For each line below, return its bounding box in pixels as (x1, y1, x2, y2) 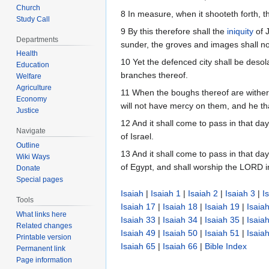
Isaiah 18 (163, 202, 198, 212)
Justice (16, 106, 40, 115)
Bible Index (205, 241, 247, 252)
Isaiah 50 (163, 228, 198, 238)
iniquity (227, 26, 253, 37)
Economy (16, 95, 47, 104)
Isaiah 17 (121, 202, 156, 212)
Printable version (16, 232, 72, 241)
